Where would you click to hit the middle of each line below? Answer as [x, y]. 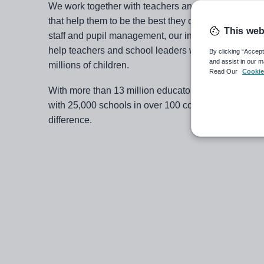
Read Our [224, 71]
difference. [70, 120]
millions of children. [89, 65]
